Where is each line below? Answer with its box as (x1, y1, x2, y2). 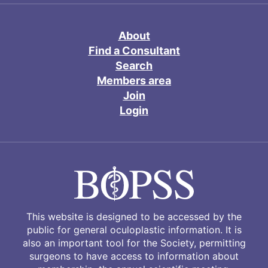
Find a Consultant (88, 44, 180, 57)
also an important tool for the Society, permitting (22, 236, 246, 249)
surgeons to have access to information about (29, 249, 239, 262)
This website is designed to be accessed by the (26, 210, 242, 223)
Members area (97, 74, 171, 87)
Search (115, 59, 153, 72)
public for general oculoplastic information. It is (26, 223, 242, 236)
